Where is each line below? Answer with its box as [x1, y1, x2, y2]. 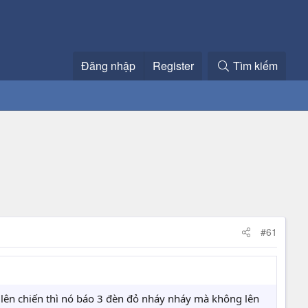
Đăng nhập [81, 58, 136, 74]
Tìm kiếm [233, 58, 278, 74]
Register [153, 58, 195, 74]
